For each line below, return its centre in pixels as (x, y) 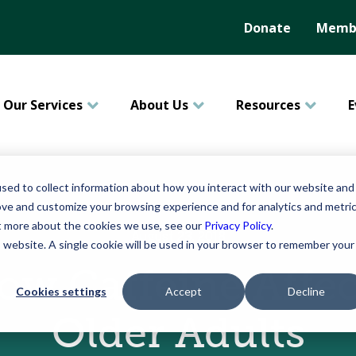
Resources (268, 105)
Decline (306, 292)
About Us (159, 105)
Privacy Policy (238, 225)
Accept (184, 292)
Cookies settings (61, 292)
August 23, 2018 (178, 236)
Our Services (43, 105)
